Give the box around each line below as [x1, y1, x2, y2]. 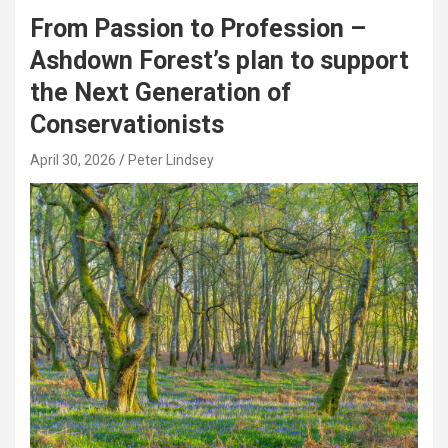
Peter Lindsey [128, 151, 214, 168]
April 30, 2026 [30, 151, 116, 168]
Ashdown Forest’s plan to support [30, 45, 409, 75]
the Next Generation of [30, 77, 291, 107]
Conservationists [30, 109, 224, 139]
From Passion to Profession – [30, 13, 366, 43]
